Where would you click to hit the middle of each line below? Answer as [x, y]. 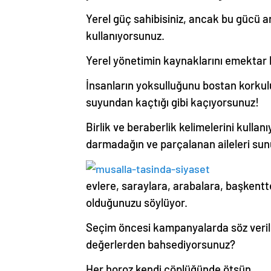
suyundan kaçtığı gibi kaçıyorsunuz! [172, 102]
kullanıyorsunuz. [125, 35]
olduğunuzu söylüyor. [137, 202]
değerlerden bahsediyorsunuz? [161, 244]
